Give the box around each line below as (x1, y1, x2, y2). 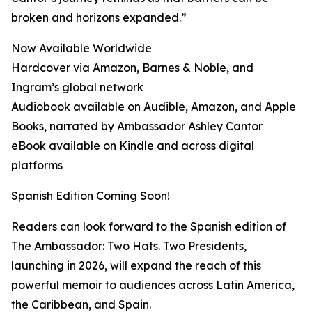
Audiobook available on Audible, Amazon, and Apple (11, 100, 296, 114)
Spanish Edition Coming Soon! (11, 189, 170, 203)
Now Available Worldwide (11, 41, 152, 56)
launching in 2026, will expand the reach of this (11, 258, 261, 273)
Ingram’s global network (11, 80, 143, 95)
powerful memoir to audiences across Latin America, (11, 278, 295, 292)
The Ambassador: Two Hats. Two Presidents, (11, 239, 247, 253)
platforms (11, 158, 63, 173)
